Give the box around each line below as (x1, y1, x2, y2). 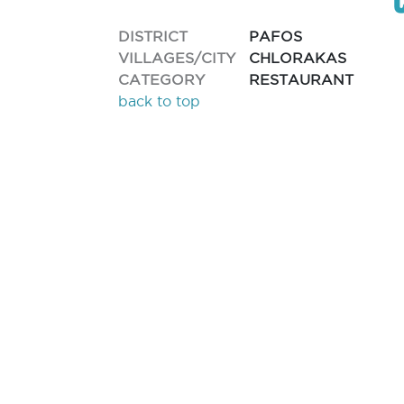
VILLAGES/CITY (118, 49, 236, 66)
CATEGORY (118, 70, 206, 87)
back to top (118, 93, 201, 109)
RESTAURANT (249, 71, 354, 87)
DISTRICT (118, 27, 188, 44)
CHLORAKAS (249, 50, 347, 66)
